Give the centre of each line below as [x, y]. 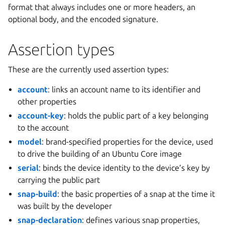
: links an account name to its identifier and [124, 89]
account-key [41, 116]
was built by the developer [65, 206]
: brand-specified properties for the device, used [128, 142]
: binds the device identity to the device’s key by [125, 168]
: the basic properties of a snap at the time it [136, 194]
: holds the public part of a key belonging [136, 116]
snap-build [38, 194]
